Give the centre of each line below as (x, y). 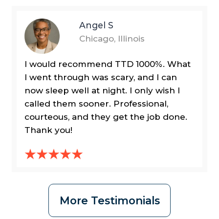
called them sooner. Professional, (96, 104)
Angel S (97, 25)
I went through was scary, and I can (101, 77)
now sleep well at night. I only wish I (102, 91)
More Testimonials (109, 201)
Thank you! (48, 130)
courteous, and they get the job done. (106, 117)
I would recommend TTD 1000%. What (108, 64)
